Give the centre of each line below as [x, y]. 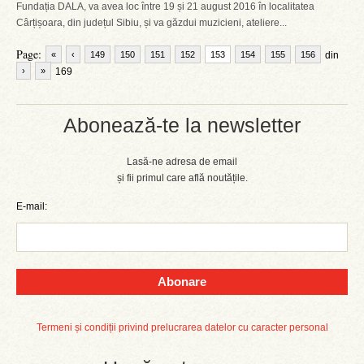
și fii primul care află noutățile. [182, 178]
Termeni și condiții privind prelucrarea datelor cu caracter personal [182, 327]
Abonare [182, 282]
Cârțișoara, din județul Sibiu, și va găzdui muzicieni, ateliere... [152, 23]
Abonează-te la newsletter [182, 125]
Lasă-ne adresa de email [182, 162]
